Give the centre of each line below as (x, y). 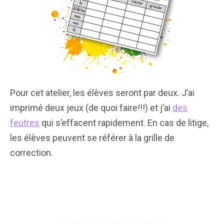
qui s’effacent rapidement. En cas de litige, (124, 122)
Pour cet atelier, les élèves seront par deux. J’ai (102, 92)
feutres (25, 122)
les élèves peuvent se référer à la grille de (92, 137)
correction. (31, 152)
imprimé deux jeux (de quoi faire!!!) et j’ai (91, 107)
